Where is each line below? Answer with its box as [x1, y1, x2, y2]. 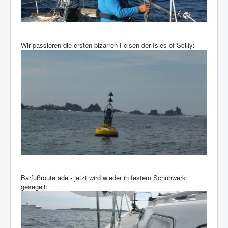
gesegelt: [21, 181, 48, 191]
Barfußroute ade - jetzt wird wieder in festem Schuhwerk [21, 172, 186, 182]
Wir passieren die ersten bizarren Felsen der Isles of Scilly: [21, 40, 195, 50]
